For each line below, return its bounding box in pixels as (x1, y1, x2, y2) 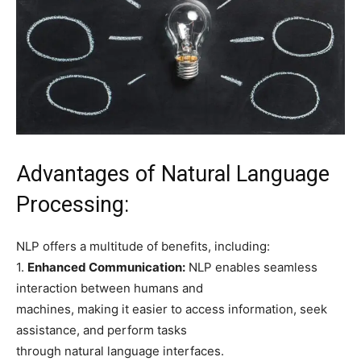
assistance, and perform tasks (16, 322, 187, 338)
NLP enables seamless (185, 259, 317, 275)
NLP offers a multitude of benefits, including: (16, 238, 270, 254)
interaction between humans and (16, 280, 203, 296)
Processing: (16, 191, 129, 218)
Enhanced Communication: (27, 259, 185, 275)
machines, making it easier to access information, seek (16, 301, 327, 317)
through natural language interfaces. (16, 342, 224, 359)
